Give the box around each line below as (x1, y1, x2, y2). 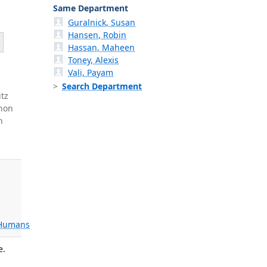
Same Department (53, 2, 128, 14)
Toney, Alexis (68, 54, 119, 66)
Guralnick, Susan (68, 17, 136, 29)
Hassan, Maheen (68, 42, 135, 54)
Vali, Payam (68, 67, 114, 79)
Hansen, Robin (68, 29, 127, 41)
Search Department (62, 80, 142, 92)
